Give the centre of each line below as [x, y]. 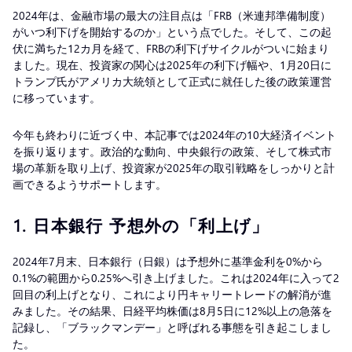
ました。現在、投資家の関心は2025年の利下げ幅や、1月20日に [172, 64]
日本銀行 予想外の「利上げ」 [148, 224]
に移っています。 [58, 97]
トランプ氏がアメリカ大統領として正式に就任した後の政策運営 [172, 81]
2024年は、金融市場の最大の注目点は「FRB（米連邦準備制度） [172, 15]
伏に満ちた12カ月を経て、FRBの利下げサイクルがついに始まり [171, 48]
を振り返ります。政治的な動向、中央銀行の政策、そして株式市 [172, 151]
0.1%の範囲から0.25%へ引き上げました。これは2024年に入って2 [176, 277]
